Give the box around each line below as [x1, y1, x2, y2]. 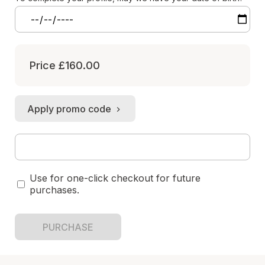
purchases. [30, 184, 79, 196]
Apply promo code [27, 102, 111, 115]
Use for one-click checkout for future [30, 172, 201, 184]
